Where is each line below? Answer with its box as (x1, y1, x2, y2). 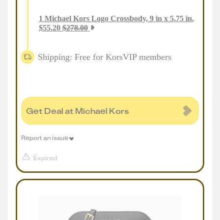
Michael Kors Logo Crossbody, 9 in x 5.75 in (45, 14, 192, 23)
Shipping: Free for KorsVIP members (38, 52, 171, 62)
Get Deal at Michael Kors (26, 106, 129, 116)
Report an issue (21, 134, 68, 141)
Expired (33, 154, 57, 162)
